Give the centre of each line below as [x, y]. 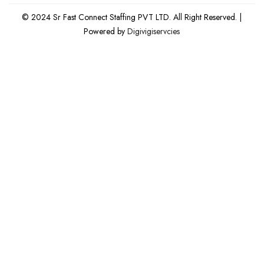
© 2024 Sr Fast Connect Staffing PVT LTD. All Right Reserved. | [132, 17]
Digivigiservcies [153, 31]
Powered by [105, 31]
